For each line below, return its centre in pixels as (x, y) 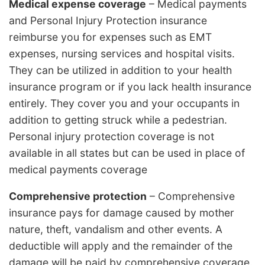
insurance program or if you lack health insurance (130, 86)
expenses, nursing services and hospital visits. (122, 53)
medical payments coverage (78, 169)
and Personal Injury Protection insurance (108, 20)
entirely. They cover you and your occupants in (124, 103)
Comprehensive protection (78, 196)
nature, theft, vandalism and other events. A (116, 230)
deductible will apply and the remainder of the (121, 246)
